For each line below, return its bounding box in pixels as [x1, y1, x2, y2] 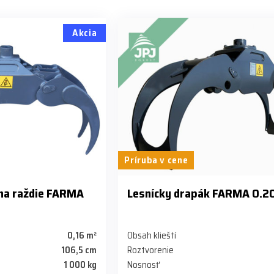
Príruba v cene [124, 152, 188, 168]
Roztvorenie [127, 243, 174, 258]
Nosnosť [127, 257, 160, 273]
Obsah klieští [127, 228, 177, 243]
